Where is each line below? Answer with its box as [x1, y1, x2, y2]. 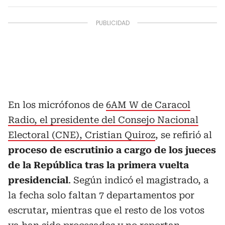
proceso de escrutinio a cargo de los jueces [8, 144, 216, 155]
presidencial [8, 174, 68, 185]
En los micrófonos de [8, 99, 106, 110]
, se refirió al [155, 129, 212, 140]
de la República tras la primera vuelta [8, 159, 189, 170]
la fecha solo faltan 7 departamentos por [8, 189, 194, 200]
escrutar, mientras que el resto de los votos [8, 204, 204, 215]
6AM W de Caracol [106, 99, 190, 110]
